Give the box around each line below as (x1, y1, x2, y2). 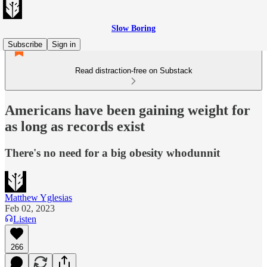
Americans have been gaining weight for (5, 102, 250, 118)
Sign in (52, 40, 76, 49)
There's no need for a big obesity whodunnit (5, 146, 220, 159)
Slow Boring (111, 24, 156, 33)
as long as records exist (5, 118, 145, 134)
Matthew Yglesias (5, 192, 72, 203)
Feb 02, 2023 (5, 203, 55, 213)
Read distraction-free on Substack (74, 66, 193, 75)
